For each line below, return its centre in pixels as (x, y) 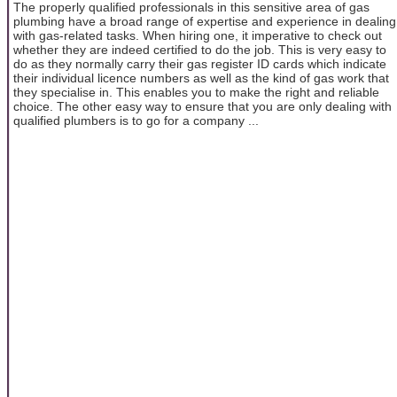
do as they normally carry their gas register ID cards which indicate (200, 63)
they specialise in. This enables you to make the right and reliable (196, 92)
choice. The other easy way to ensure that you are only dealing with (202, 106)
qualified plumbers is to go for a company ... (136, 120)
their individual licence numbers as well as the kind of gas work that (201, 78)
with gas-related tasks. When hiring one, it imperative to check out (198, 35)
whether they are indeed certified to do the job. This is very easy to (200, 49)
